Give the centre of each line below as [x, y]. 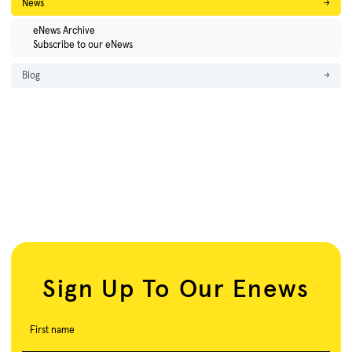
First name [52, 330]
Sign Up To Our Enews [176, 289]
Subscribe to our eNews [83, 45]
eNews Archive [64, 31]
